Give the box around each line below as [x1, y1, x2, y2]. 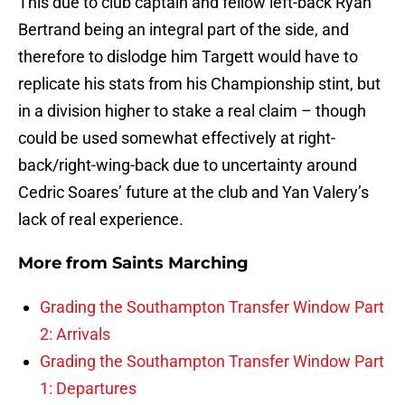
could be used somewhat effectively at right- [18, 128, 335, 148]
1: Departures [40, 379, 137, 399]
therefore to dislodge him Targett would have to [18, 47, 358, 67]
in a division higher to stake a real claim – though [18, 101, 366, 121]
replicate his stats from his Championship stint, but [18, 74, 381, 94]
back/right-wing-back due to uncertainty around [18, 155, 357, 175]
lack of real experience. [18, 210, 184, 230]
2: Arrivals [40, 325, 110, 344]
